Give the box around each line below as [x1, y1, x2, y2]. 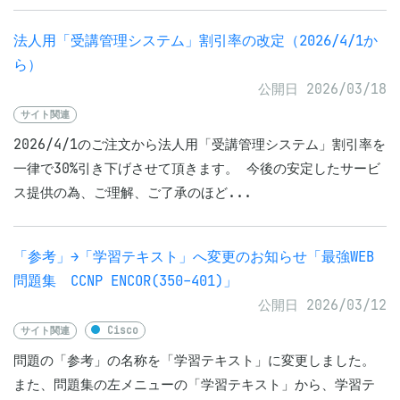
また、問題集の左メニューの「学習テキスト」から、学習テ [13, 376, 375, 393]
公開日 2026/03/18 [258, 80, 387, 97]
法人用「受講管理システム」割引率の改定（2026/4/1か [13, 32, 378, 49]
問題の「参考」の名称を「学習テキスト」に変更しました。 [13, 352, 375, 369]
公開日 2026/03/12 [258, 296, 387, 313]
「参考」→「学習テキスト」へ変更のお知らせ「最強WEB [13, 248, 374, 265]
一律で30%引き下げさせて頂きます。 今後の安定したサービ [13, 160, 380, 177]
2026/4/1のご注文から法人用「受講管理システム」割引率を [13, 136, 386, 153]
